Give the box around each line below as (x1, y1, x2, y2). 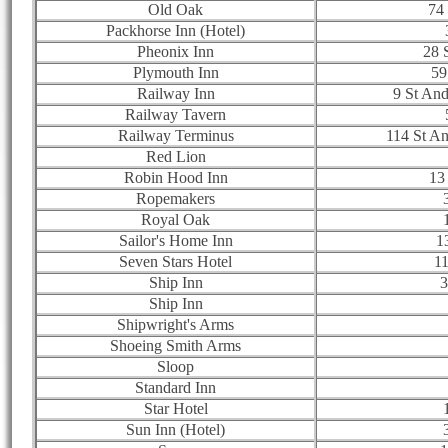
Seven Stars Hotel (119, 252, 232, 270)
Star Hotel (143, 399, 208, 417)
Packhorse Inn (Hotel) (106, 21, 245, 39)
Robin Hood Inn (123, 168, 228, 186)
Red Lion (145, 147, 206, 165)
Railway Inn (136, 84, 215, 102)
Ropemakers (136, 189, 215, 207)
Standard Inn (135, 378, 216, 396)
